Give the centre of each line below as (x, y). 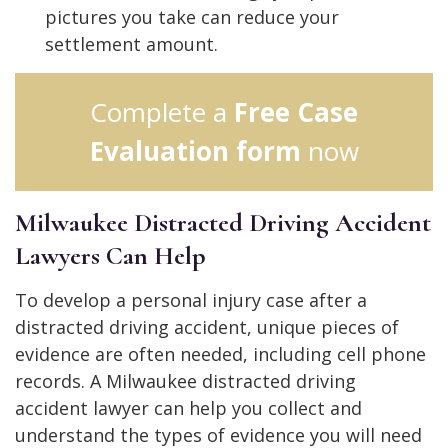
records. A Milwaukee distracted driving (185, 380)
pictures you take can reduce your (192, 16)
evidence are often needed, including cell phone (220, 353)
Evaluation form (195, 150)
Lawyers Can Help (110, 255)
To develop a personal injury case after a (191, 299)
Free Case (296, 111)
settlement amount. (131, 43)
